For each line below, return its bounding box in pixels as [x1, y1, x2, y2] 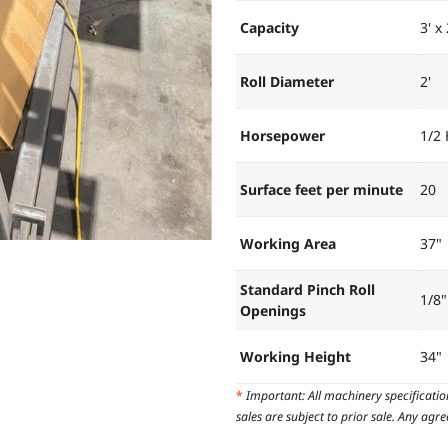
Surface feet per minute [240, 180, 403, 199]
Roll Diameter [240, 72, 334, 91]
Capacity [240, 18, 299, 37]
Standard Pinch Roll [240, 280, 375, 299]
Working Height [240, 347, 351, 366]
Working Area [240, 234, 336, 253]
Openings [240, 301, 306, 320]
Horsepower [240, 126, 325, 145]
